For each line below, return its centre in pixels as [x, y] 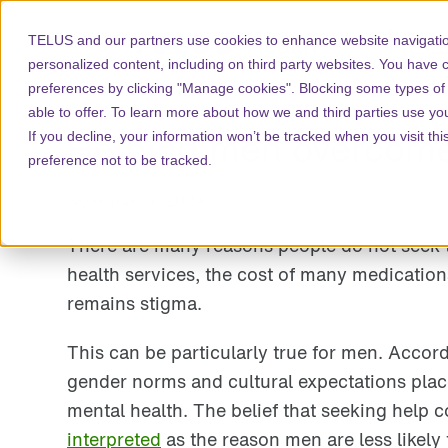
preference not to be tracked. [120, 160]
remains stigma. [134, 303]
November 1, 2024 [136, 200]
